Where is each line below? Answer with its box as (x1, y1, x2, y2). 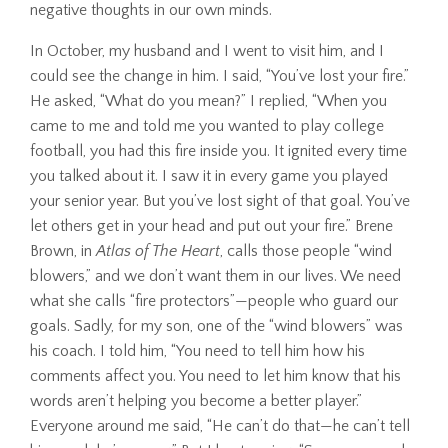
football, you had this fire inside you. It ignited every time (30, 141, 407, 160)
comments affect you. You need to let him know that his (30, 366, 401, 385)
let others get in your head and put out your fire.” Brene (30, 216, 393, 235)
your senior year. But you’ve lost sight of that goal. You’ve (30, 191, 410, 210)
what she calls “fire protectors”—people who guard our (30, 291, 398, 310)
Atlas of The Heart (96, 241, 220, 260)
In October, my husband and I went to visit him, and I (30, 41, 384, 60)
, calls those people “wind (220, 241, 392, 260)
